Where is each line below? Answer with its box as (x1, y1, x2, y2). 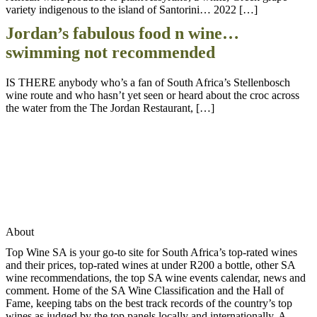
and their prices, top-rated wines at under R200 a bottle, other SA (6, 259, 295, 272)
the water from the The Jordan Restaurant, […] (6, 101, 214, 114)
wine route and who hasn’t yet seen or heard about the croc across (6, 88, 299, 101)
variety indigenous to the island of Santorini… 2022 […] (6, 3, 258, 16)
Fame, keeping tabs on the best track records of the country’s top (6, 297, 292, 310)
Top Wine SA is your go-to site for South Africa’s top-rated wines (6, 246, 297, 259)
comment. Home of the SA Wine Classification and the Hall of (6, 284, 284, 297)
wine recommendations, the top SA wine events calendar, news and (6, 272, 306, 284)
